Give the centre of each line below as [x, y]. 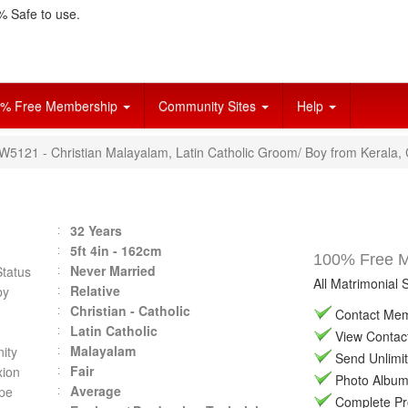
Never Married [112, 270]
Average [95, 391]
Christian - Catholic [130, 311]
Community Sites [209, 106]
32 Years [96, 230]
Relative [95, 291]
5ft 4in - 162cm [115, 250]
